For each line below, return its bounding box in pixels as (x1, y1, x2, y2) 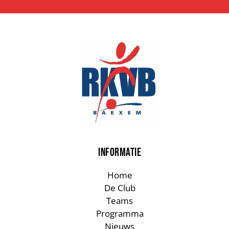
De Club (104, 182, 135, 194)
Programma (96, 208, 144, 220)
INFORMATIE (98, 146, 141, 160)
